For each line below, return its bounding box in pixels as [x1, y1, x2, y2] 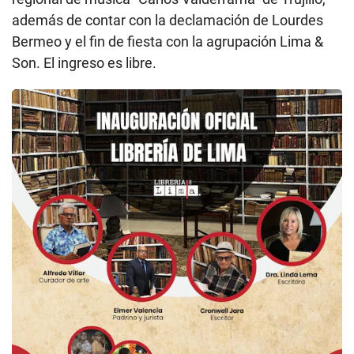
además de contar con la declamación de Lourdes [12, 12, 323, 29]
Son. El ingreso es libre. [12, 55, 156, 72]
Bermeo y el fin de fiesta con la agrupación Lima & [12, 33, 323, 51]
